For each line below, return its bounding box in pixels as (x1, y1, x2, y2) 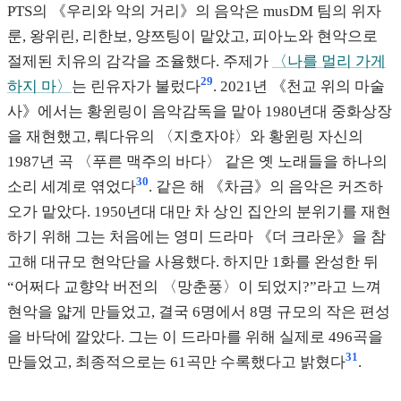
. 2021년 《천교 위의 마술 (213, 77, 385, 95)
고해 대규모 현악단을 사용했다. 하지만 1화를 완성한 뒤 (7, 252, 379, 270)
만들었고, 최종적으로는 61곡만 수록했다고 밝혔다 (7, 353, 346, 371)
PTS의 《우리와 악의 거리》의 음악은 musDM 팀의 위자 (7, 2, 381, 20)
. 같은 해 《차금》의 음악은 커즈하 (149, 177, 383, 195)
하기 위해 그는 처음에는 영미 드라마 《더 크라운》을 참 (7, 227, 386, 245)
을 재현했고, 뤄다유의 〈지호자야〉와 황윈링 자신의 (7, 127, 363, 145)
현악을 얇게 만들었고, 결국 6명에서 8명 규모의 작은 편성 (7, 303, 390, 320)
